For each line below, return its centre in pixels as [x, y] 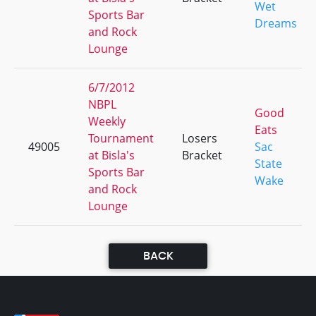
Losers [200, 138]
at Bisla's [111, 155]
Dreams [276, 23]
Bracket [202, 155]
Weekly [107, 121]
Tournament [121, 138]
